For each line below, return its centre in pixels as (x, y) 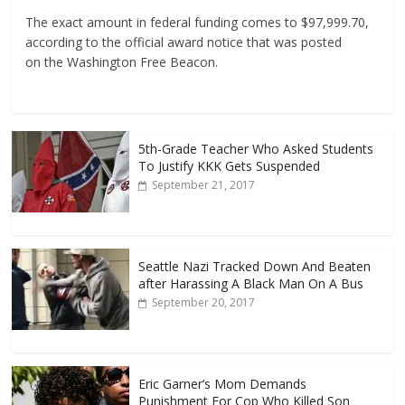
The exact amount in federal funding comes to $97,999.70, (198, 23)
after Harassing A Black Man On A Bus (251, 284)
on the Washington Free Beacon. (122, 62)
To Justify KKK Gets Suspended (230, 166)
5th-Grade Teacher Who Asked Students (256, 149)
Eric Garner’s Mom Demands (223, 384)
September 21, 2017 (204, 185)
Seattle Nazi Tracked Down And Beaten (255, 267)
